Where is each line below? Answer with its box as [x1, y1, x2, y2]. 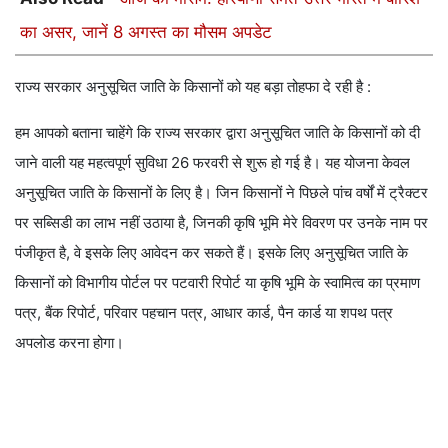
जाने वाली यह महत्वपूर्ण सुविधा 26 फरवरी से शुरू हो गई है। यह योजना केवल [15, 153, 410, 173]
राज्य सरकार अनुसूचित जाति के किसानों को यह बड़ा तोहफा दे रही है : [15, 77, 371, 97]
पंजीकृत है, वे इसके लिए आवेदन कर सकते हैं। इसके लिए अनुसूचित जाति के [15, 243, 408, 263]
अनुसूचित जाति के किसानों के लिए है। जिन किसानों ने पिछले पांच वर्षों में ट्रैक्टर [15, 183, 428, 203]
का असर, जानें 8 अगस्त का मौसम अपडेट [20, 22, 272, 43]
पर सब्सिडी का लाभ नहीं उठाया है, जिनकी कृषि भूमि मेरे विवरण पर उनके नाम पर [15, 213, 428, 233]
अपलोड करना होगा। [15, 333, 124, 353]
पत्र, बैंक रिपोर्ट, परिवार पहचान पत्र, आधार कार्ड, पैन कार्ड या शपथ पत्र [15, 303, 393, 323]
